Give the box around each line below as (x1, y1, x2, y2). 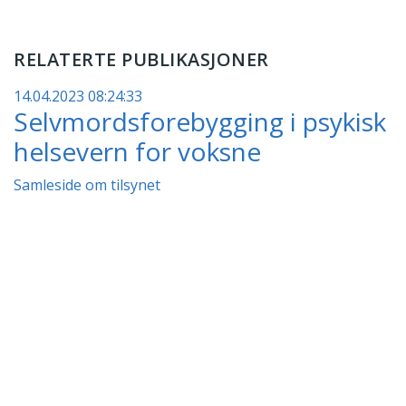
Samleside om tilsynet (14, 174, 160, 195)
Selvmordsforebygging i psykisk (14, 103, 386, 139)
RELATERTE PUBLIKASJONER (14, 46, 269, 72)
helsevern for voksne (14, 133, 261, 169)
